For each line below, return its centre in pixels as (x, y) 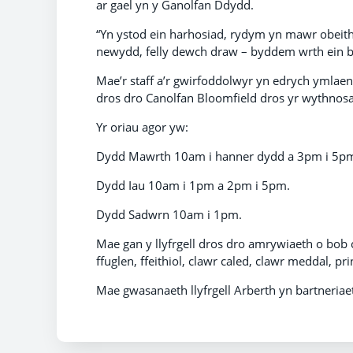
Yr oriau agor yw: (144, 126)
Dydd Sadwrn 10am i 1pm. (169, 214)
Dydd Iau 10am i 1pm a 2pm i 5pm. (193, 185)
